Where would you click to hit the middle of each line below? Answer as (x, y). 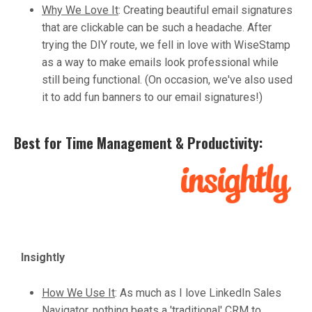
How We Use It (78, 292)
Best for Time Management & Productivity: (138, 142)
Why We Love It (80, 10)
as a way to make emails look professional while (160, 62)
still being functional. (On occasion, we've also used (167, 79)
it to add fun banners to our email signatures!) (152, 97)
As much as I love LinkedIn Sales (199, 292)
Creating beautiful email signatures (206, 10)
